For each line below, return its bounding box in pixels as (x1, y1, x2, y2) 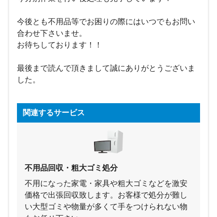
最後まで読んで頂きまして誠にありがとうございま (17, 63, 195, 72)
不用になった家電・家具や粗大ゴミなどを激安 (25, 179, 187, 187)
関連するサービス (23, 108, 85, 117)
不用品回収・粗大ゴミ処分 (25, 163, 118, 172)
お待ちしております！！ (17, 40, 102, 49)
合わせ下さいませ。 (17, 29, 87, 37)
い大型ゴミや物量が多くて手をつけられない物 (25, 202, 187, 211)
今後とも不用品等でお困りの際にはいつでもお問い (17, 17, 195, 26)
